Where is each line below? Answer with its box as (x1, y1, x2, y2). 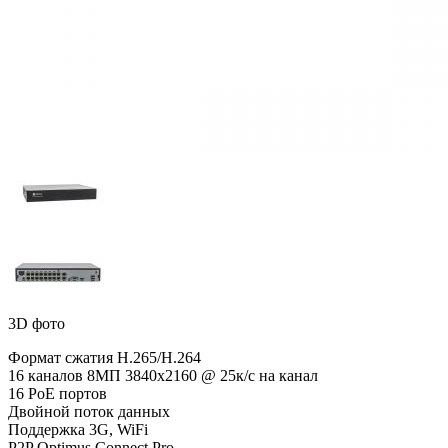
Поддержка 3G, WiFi (8, 420, 148, 438)
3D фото (8, 314, 65, 332)
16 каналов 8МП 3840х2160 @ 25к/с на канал (8, 366, 318, 384)
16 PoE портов (8, 384, 107, 402)
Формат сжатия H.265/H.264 (8, 348, 201, 366)
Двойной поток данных (8, 402, 170, 420)
